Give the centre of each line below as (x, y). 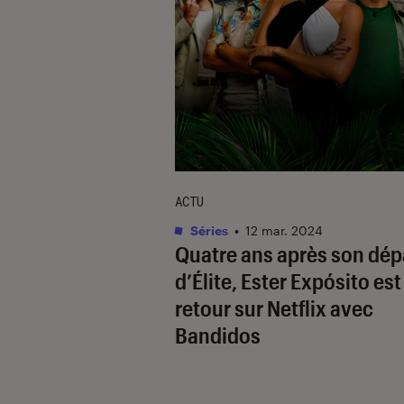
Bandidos (218, 335)
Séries (208, 230)
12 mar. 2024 (284, 230)
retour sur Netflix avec (274, 308)
